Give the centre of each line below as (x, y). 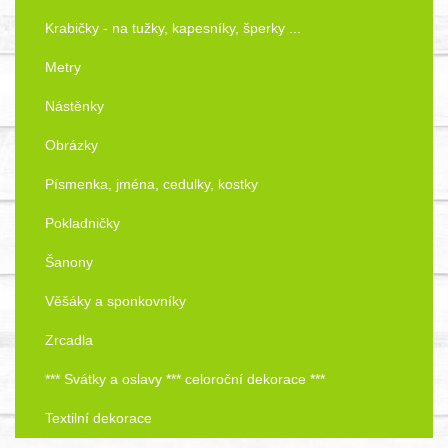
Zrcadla (69, 340)
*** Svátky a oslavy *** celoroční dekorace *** (185, 379)
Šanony (69, 262)
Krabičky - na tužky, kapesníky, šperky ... (173, 28)
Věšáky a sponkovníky (115, 301)
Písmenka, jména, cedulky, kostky (151, 184)
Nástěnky (74, 106)
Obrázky (71, 145)
